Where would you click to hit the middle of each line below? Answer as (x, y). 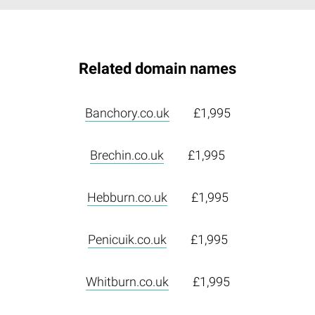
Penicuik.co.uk (127, 240)
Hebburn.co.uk (127, 198)
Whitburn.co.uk (127, 282)
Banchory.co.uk (127, 113)
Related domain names (157, 69)
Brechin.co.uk (127, 155)
